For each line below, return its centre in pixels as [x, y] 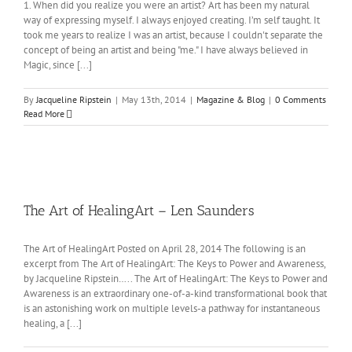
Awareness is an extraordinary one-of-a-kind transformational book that [175, 293]
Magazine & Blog [231, 99]
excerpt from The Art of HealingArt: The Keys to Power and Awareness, [174, 264]
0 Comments [301, 99]
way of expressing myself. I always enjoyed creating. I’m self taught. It [172, 20]
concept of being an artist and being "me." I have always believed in [166, 50]
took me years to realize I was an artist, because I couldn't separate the [173, 35]
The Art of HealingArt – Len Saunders [139, 211]
